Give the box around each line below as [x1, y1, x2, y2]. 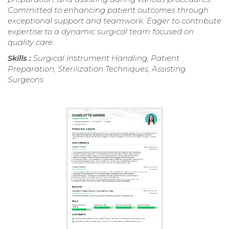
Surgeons [8, 75, 43, 85]
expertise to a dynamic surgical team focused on [8, 27, 194, 37]
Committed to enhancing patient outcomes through [8, 5, 209, 15]
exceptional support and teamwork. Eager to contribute [8, 16, 221, 26]
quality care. [8, 37, 54, 48]
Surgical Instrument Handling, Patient [33, 53, 179, 63]
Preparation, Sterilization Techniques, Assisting [8, 64, 186, 74]
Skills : [8, 53, 33, 63]
